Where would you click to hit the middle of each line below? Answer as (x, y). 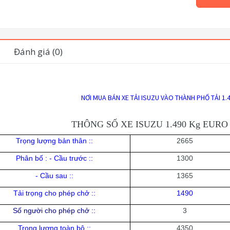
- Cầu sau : (53, 176)
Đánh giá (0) (38, 52)
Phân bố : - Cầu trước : (53, 158)
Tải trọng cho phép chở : (53, 193)
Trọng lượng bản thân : (53, 141)
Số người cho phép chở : (53, 211)
